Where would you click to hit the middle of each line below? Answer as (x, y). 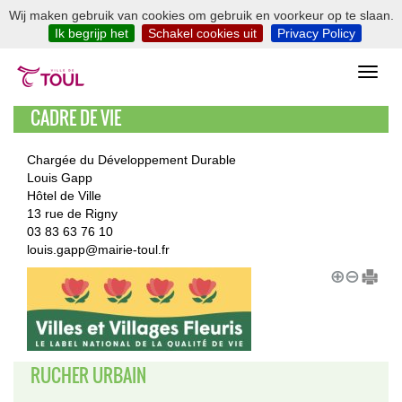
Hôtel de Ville (64, 196)
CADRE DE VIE (76, 118)
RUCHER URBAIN (88, 375)
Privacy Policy (316, 33)
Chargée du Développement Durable (131, 160)
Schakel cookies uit (203, 33)
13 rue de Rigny (72, 214)
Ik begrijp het (91, 33)
